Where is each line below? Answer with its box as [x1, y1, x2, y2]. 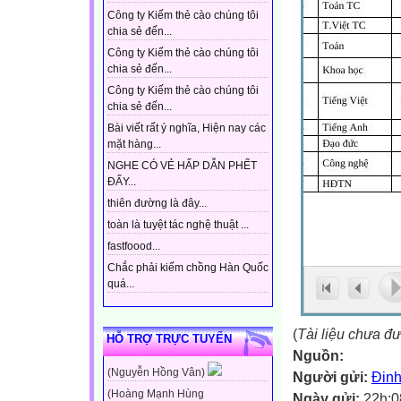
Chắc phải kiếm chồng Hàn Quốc [107, 261, 269, 275]
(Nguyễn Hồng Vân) [107, 366, 208, 380]
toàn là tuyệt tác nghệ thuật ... [107, 218, 249, 232]
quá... [107, 277, 134, 291]
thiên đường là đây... [107, 197, 207, 210]
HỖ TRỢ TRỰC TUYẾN [107, 332, 232, 346]
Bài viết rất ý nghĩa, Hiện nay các [107, 122, 266, 135]
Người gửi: [293, 369, 371, 385]
